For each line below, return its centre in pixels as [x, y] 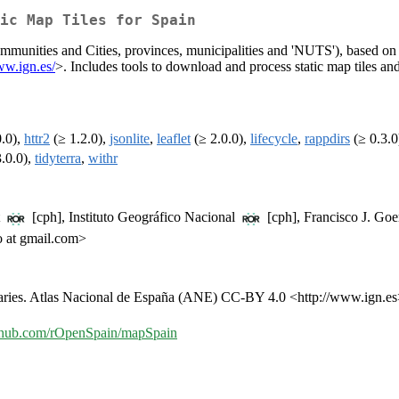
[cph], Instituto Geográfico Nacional [134, 217]
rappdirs [327, 139]
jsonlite [130, 139]
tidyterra [58, 159]
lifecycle [274, 139]
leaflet [174, 139]
